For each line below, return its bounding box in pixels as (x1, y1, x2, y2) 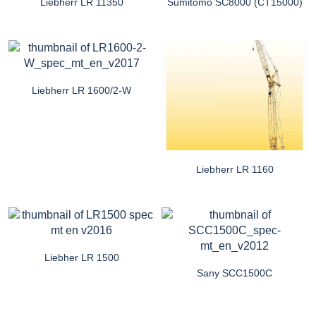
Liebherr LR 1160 (195, 163, 274, 175)
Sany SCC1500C (197, 267, 272, 279)
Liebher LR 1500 (44, 251, 119, 263)
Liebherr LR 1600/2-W (32, 85, 131, 97)
